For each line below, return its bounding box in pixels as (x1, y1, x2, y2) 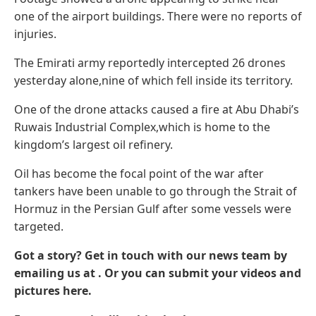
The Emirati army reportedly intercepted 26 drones (14, 54, 286, 71)
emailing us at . (14, 265, 102, 281)
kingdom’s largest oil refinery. (14, 136, 173, 152)
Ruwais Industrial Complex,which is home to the (14, 119, 270, 135)
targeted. (14, 218, 63, 234)
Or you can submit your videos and (104, 265, 301, 281)
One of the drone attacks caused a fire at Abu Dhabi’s (14, 101, 299, 117)
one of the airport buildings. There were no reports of (14, 8, 302, 24)
